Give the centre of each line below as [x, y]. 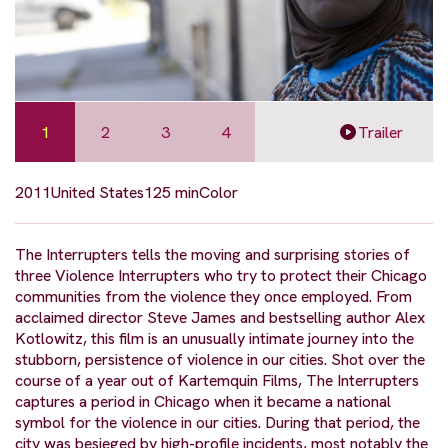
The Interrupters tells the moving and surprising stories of [212, 255]
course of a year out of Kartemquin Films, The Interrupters [217, 381]
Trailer [380, 132]
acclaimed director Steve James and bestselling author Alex [220, 318]
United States [97, 193]
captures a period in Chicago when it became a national [203, 402]
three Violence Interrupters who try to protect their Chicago [221, 276]
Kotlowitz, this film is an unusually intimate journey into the [214, 339]
